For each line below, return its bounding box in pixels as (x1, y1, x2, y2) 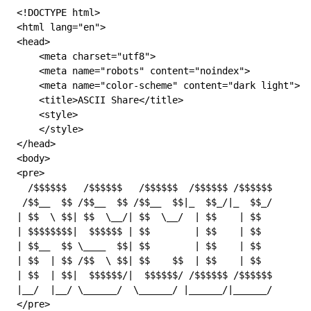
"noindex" (194, 65, 244, 76)
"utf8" (117, 51, 150, 62)
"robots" (100, 65, 144, 76)
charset (67, 51, 111, 62)
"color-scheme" (100, 80, 178, 91)
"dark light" (228, 80, 294, 91)
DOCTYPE (28, 7, 67, 18)
